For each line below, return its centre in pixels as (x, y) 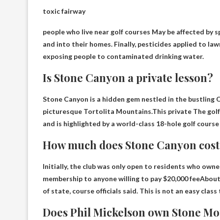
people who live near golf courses (97, 31)
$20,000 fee (181, 178)
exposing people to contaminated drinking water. (123, 56)
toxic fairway (64, 11)
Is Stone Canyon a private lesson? (128, 77)
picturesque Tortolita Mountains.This (105, 111)
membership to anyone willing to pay (103, 178)
